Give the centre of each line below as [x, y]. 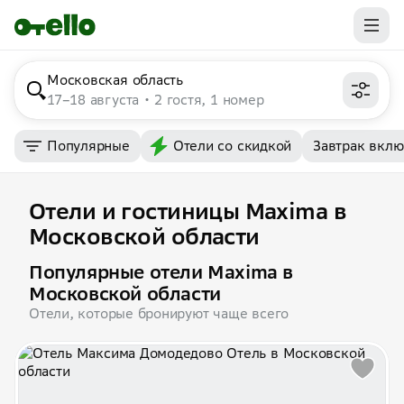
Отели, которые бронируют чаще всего [159, 313]
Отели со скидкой [232, 146]
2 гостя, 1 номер [209, 100]
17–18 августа [94, 100]
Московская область [115, 80]
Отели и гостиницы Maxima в [188, 211]
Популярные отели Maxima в [161, 272]
